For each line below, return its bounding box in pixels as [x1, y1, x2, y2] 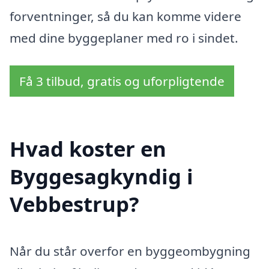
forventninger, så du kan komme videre [10, 7, 241, 25]
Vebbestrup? [10, 190, 139, 219]
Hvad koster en [10, 134, 166, 163]
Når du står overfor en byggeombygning [10, 243, 250, 260]
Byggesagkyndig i [10, 162, 193, 191]
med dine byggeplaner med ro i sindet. [10, 29, 238, 46]
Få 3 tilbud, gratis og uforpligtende [19, 72, 225, 89]
